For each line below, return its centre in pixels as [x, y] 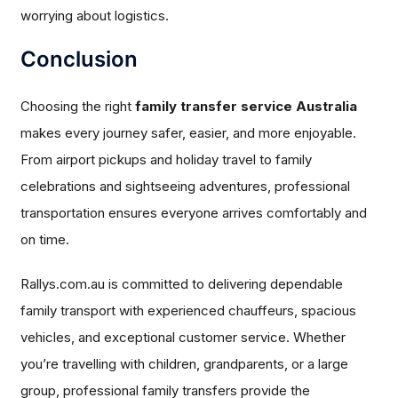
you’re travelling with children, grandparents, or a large [185, 364]
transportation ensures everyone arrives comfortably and [194, 213]
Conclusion [80, 60]
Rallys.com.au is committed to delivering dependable [182, 284]
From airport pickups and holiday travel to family [167, 160]
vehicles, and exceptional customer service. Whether [183, 338]
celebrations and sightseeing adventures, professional [186, 187]
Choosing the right [78, 107]
